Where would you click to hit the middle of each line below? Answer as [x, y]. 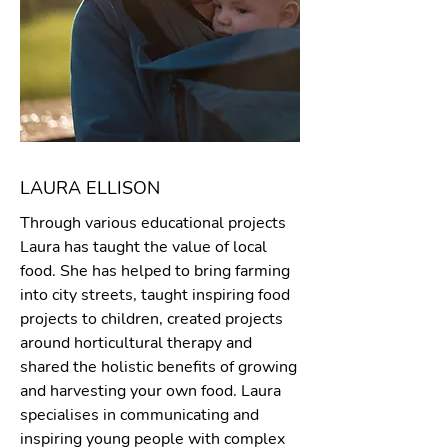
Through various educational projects [153, 223]
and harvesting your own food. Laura [150, 391]
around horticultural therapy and [136, 343]
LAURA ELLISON [90, 188]
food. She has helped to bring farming [155, 271]
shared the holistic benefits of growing [158, 367]
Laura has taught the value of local [143, 247]
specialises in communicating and [139, 415]
